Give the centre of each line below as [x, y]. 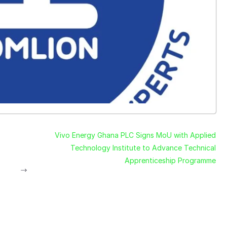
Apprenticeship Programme [170, 160]
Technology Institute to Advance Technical [143, 147]
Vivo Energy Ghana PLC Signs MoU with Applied [135, 135]
